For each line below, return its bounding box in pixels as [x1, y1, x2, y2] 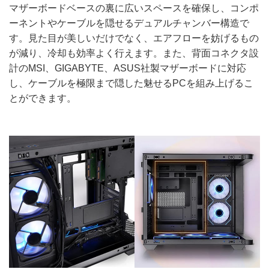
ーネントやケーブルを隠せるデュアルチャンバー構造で [9, 18, 249, 29]
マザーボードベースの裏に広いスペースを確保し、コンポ [9, 3, 259, 14]
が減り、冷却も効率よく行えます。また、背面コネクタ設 [9, 48, 259, 59]
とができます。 [9, 93, 76, 104]
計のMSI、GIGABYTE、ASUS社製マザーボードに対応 [9, 63, 246, 74]
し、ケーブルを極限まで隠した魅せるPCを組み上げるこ [9, 78, 253, 89]
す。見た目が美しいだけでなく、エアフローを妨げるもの [9, 33, 259, 44]
